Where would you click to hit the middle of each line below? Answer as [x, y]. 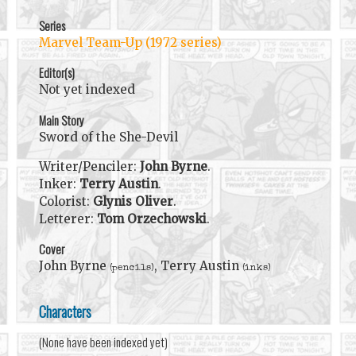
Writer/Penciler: [89, 166]
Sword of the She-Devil [108, 137]
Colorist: [66, 201]
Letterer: [68, 219]
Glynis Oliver [133, 201]
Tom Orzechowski [151, 219]
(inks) [256, 268]
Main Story [61, 120]
